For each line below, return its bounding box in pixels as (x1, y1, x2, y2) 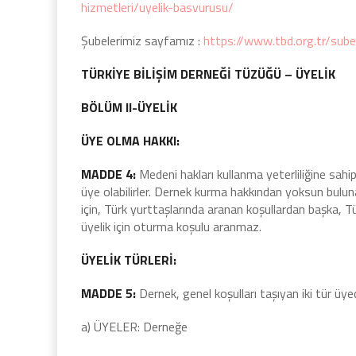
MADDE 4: (81, 164, 136, 184)
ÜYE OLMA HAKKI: (81, 131, 180, 150)
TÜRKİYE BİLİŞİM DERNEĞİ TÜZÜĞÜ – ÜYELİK (81, 64, 335, 83)
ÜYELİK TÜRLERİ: (81, 250, 176, 269)
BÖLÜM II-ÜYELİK (81, 98, 177, 117)
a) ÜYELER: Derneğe (81, 317, 188, 336)
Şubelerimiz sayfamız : (81, 31, 203, 50)
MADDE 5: (81, 284, 136, 303)
